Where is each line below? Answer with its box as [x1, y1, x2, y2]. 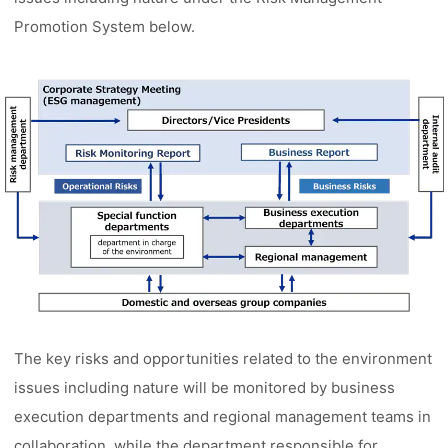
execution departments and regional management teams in [14, 407, 432, 426]
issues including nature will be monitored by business [14, 378, 396, 397]
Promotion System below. [14, 17, 196, 36]
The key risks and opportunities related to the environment [14, 349, 433, 368]
